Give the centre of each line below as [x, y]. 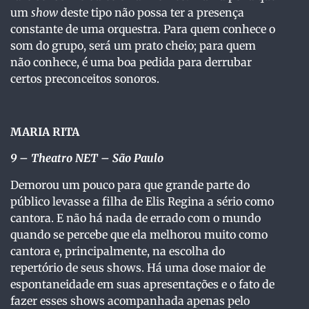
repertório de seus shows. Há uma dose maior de [138, 267]
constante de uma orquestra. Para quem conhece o [143, 29]
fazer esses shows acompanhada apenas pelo [130, 300]
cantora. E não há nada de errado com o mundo [136, 218]
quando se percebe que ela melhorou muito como [139, 234]
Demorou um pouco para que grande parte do [130, 185]
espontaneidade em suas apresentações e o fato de [142, 284]
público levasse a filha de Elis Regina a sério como [142, 201]
